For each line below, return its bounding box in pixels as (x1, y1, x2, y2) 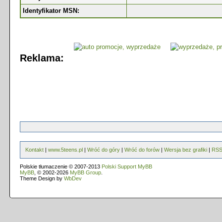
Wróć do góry (87, 147, 120, 153)
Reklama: (20, 53, 64, 64)
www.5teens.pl (48, 147, 83, 153)
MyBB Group (70, 169, 101, 175)
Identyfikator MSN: (23, 7, 79, 14)
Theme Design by (20, 175, 64, 181)
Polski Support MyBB (102, 164, 152, 169)
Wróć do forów (124, 147, 160, 153)
